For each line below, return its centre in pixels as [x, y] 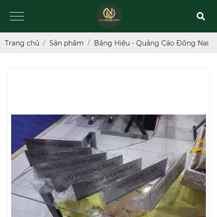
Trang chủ [22, 43]
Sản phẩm [67, 43]
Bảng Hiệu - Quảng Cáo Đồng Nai [151, 43]
